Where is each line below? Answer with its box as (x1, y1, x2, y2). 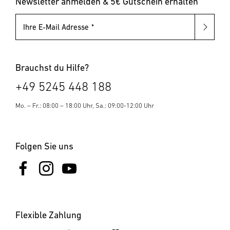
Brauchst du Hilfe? (15, 62, 89, 73)
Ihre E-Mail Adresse (23, 23, 89, 31)
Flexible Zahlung (15, 209, 82, 220)
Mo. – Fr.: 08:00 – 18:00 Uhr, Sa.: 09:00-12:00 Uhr (15, 102, 154, 109)
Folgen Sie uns (15, 141, 73, 151)
